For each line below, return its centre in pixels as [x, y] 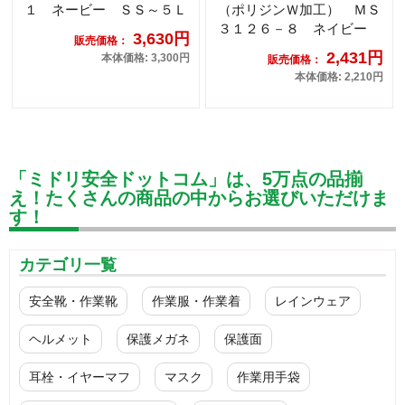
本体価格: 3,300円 [146, 58]
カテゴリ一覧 [68, 265]
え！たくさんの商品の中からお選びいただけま [199, 198]
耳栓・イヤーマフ [80, 377]
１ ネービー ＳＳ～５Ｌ [106, 10]
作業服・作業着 [196, 301]
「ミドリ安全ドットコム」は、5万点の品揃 [186, 179]
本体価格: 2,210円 [339, 77]
